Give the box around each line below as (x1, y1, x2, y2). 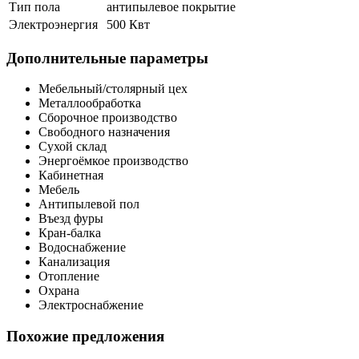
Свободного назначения (38, 125, 170, 139)
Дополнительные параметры (6, 49, 208, 67)
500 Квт (107, 18, 150, 32)
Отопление (38, 269, 99, 284)
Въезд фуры (38, 212, 103, 226)
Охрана (38, 284, 79, 298)
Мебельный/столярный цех (38, 82, 188, 96)
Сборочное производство (38, 111, 177, 125)
